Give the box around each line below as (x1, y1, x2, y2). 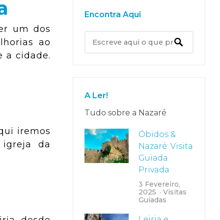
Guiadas (138, 195, 166, 204)
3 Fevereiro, (138, 180, 180, 189)
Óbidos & (138, 130, 176, 139)
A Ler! (84, 91, 108, 100)
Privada (138, 165, 169, 174)
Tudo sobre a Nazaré (84, 108, 166, 117)
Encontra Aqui (84, 10, 141, 19)
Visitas (163, 188, 187, 196)
